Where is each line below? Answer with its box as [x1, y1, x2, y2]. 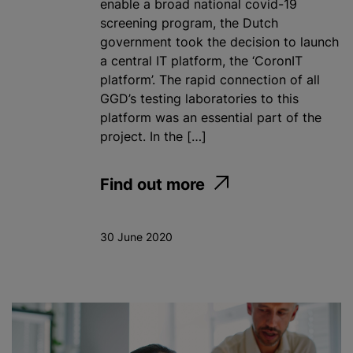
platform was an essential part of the [100, 109, 321, 125]
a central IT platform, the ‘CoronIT [100, 52, 303, 69]
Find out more [100, 174, 205, 194]
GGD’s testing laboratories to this [100, 90, 299, 106]
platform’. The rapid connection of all [100, 71, 320, 87]
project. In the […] [100, 128, 206, 144]
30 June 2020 [100, 229, 173, 243]
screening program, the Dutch [100, 14, 278, 31]
